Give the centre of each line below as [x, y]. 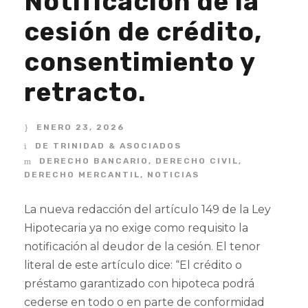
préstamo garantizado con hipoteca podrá [139, 284]
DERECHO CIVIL [197, 161]
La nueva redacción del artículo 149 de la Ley [147, 209]
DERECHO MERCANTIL [82, 175]
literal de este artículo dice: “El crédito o [133, 265]
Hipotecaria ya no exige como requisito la [136, 228]
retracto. [85, 92]
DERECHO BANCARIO [94, 161]
